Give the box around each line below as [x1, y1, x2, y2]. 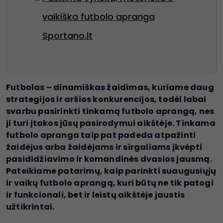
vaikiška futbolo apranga [42, 10, 155, 23]
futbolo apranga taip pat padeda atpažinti [6, 129, 196, 141]
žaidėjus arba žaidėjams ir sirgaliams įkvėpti [6, 141, 203, 153]
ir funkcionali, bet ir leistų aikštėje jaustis [6, 189, 185, 201]
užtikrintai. [6, 201, 55, 213]
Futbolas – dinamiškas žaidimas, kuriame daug [6, 82, 214, 94]
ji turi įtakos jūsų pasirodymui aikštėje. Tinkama [6, 117, 216, 129]
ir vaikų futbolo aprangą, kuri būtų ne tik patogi [6, 177, 214, 189]
